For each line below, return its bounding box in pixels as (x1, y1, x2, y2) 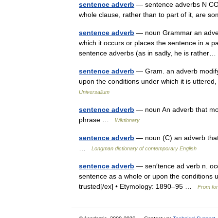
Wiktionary (115, 117, 140, 123)
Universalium (79, 89, 109, 95)
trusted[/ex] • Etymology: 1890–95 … (79, 182, 198, 190)
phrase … (79, 116, 115, 124)
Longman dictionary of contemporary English (91, 145, 197, 151)
